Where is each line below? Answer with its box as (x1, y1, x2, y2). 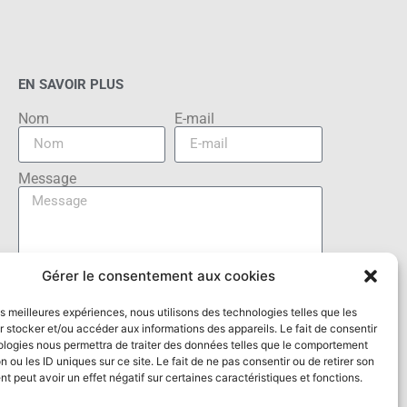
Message (17, 169, 76, 187)
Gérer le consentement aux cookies (42, 267, 276, 284)
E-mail (174, 109, 215, 127)
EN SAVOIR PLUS (17, 75, 124, 93)
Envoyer (146, 293, 194, 310)
